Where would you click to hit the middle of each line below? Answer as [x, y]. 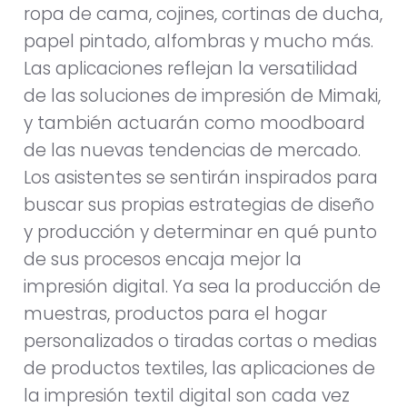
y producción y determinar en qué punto [200, 233]
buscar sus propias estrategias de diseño [199, 205]
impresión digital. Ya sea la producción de [202, 287]
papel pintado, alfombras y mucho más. [199, 42]
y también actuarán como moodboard [194, 124]
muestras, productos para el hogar [175, 314]
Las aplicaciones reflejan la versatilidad [191, 69]
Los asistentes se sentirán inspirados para [201, 178]
